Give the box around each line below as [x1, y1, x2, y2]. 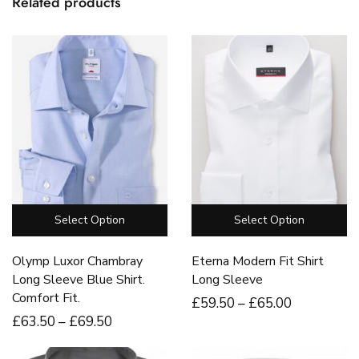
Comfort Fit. [12, 289, 80, 308]
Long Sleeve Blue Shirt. [12, 271, 145, 289]
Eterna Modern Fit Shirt [192, 252, 324, 271]
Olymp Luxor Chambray [12, 252, 143, 271]
